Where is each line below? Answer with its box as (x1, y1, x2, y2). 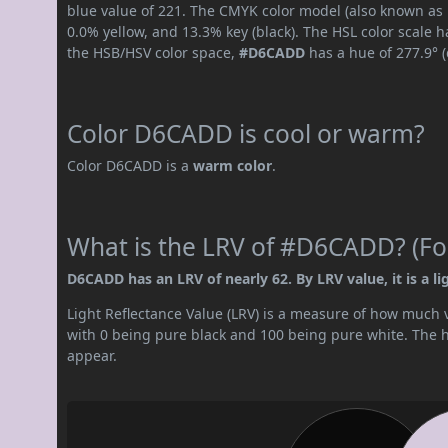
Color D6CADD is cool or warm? (67, 116, 426, 150)
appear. (67, 345, 118, 365)
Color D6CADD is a (67, 155, 194, 175)
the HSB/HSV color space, (67, 42, 240, 62)
